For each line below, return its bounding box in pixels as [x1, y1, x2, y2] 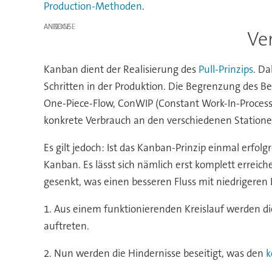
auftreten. [43, 219, 89, 233]
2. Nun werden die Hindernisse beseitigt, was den [43, 246, 266, 260]
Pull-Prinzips [198, 63, 253, 76]
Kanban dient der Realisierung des [43, 63, 199, 76]
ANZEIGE [43, 21, 70, 32]
